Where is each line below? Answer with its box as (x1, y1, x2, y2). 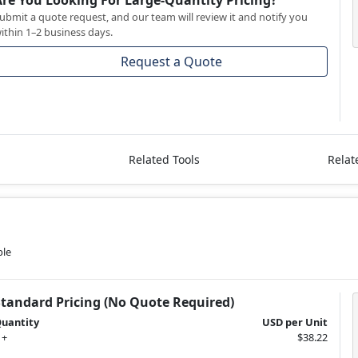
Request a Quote (121, 53, 223, 71)
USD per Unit (261, 315, 328, 330)
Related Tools (128, 152, 200, 168)
